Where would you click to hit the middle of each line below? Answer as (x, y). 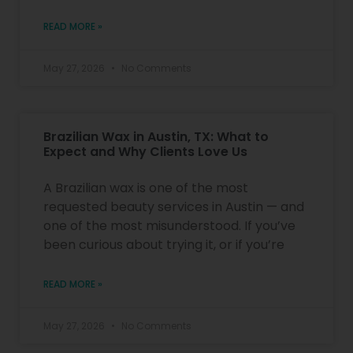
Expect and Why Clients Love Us (145, 151)
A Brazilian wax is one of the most (146, 188)
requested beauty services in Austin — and (174, 206)
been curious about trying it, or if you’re (164, 244)
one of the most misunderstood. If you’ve (169, 225)
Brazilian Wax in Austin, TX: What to (156, 136)
